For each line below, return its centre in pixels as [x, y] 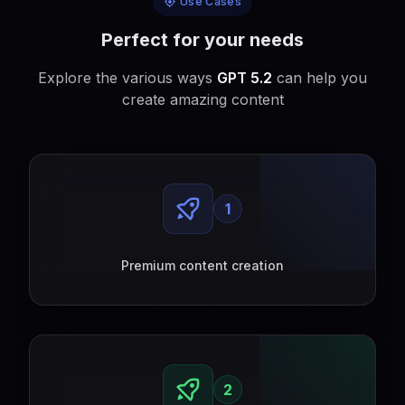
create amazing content [202, 99]
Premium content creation [202, 265]
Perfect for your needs [202, 40]
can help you [320, 78]
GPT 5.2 [245, 78]
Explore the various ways [127, 78]
